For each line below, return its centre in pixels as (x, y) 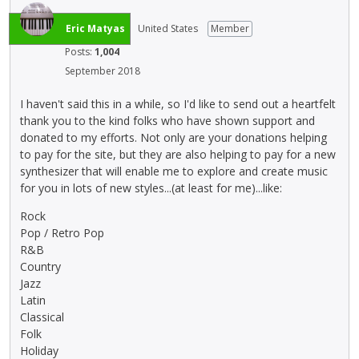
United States (168, 29)
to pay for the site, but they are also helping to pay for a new (178, 154)
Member (230, 29)
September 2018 (103, 71)
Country (40, 266)
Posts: (80, 52)
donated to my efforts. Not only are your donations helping (173, 137)
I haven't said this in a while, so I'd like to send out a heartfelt (178, 103)
